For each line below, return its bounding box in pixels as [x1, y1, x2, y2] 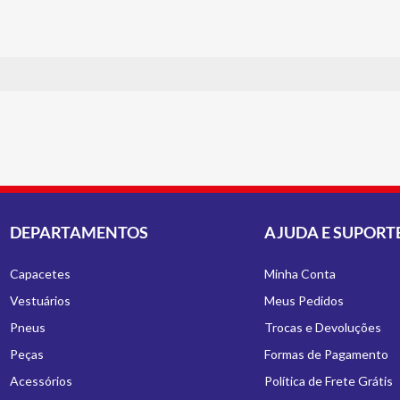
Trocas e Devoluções [263, 320, 381, 335]
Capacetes [10, 266, 71, 281]
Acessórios [10, 373, 73, 388]
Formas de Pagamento [263, 346, 388, 362]
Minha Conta [263, 266, 336, 281]
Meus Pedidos [263, 293, 344, 308]
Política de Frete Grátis [263, 373, 393, 388]
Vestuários [10, 293, 71, 308]
